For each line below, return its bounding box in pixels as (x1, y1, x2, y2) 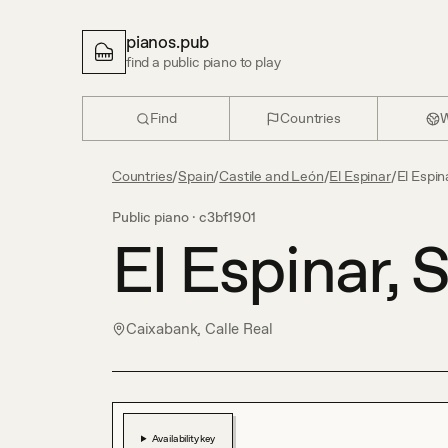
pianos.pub (126, 32, 210, 52)
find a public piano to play (126, 54, 281, 70)
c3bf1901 (199, 209, 256, 225)
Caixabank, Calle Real (126, 320, 273, 338)
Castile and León (219, 168, 324, 184)
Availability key (151, 432, 215, 444)
